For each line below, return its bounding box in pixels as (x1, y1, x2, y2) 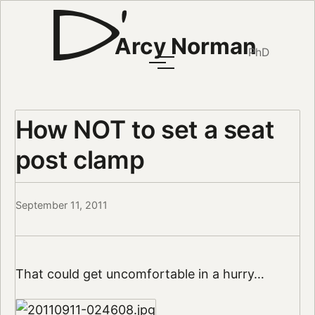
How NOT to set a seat (15, 114, 274, 144)
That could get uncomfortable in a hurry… (15, 266, 264, 282)
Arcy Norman (114, 32, 257, 60)
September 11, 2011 (15, 199, 108, 212)
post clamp (15, 144, 145, 174)
